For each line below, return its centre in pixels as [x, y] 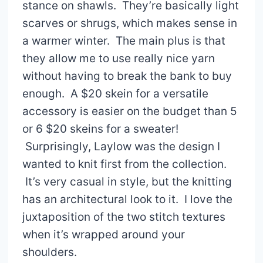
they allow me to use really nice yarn [118, 58]
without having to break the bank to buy [127, 76]
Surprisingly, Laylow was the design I [121, 146]
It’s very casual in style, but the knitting [127, 181]
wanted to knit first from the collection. [124, 164]
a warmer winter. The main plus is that [124, 41]
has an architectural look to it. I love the [127, 199]
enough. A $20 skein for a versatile [115, 93]
